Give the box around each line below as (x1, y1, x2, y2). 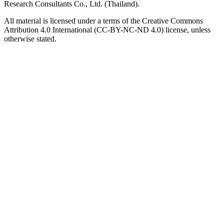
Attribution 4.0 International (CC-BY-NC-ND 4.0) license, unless (4, 25, 210, 34)
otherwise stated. (4, 34, 56, 43)
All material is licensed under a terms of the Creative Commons (4, 16, 203, 25)
